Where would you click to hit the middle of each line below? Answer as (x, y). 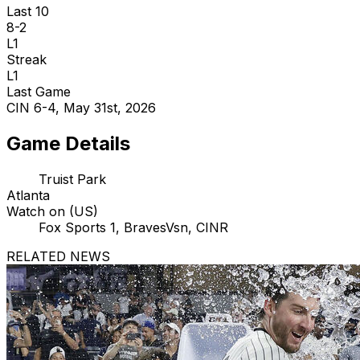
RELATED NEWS (58, 256)
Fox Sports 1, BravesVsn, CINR (133, 227)
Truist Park (72, 179)
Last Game (39, 92)
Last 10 (28, 12)
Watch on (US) (52, 211)
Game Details (68, 144)
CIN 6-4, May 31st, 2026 (81, 108)
